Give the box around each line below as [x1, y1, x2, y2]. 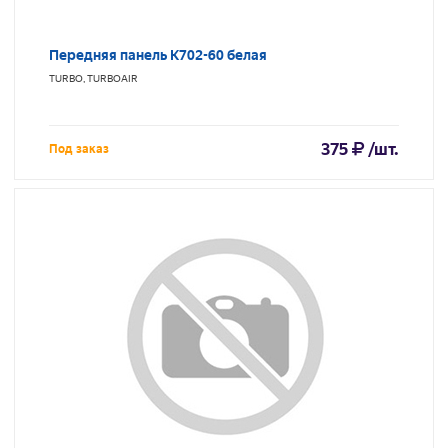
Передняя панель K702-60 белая [49, 47, 267, 64]
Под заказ [49, 142, 109, 157]
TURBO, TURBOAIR [49, 73, 138, 85]
